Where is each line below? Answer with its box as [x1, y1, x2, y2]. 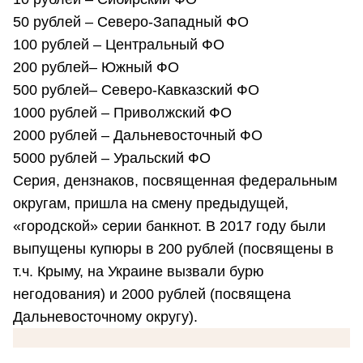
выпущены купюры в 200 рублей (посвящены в [13, 241, 334, 258]
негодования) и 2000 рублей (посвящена [13, 286, 291, 303]
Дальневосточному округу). [13, 309, 198, 326]
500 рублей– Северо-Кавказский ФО [13, 82, 259, 99]
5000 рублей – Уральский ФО [13, 150, 211, 167]
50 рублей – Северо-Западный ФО [13, 14, 249, 31]
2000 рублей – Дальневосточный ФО [13, 127, 263, 144]
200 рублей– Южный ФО [13, 59, 179, 76]
